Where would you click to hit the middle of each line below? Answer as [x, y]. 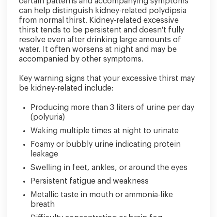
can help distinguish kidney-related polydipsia [103, 11]
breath [43, 204]
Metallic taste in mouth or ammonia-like [102, 195]
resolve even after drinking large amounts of [100, 40]
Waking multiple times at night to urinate [105, 131]
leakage [44, 154]
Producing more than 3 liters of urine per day [112, 108]
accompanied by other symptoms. [81, 59]
